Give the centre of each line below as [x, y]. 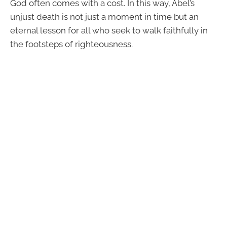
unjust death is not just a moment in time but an [104, 17]
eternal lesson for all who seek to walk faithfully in [109, 31]
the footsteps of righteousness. [71, 44]
